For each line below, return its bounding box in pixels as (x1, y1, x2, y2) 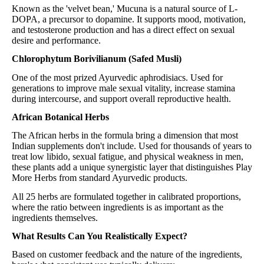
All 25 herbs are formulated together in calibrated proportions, (12, 191, 241, 202)
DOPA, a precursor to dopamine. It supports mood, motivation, (12, 14, 246, 25)
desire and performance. (12, 35, 101, 46)
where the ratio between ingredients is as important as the (12, 202, 223, 212)
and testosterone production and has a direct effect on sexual (12, 25, 235, 35)
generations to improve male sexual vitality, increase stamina (12, 82, 235, 93)
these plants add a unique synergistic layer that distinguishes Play (12, 162, 252, 173)
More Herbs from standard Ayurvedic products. (12, 173, 187, 183)
